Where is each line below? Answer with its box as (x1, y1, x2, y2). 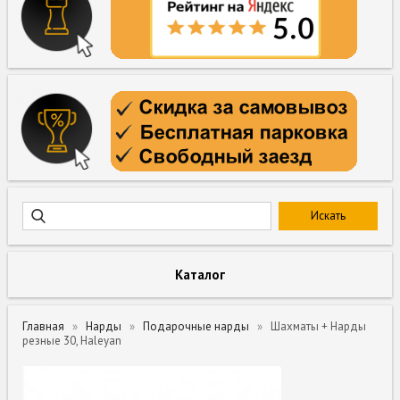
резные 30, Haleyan (22, 332, 122, 348)
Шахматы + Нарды (271, 318, 367, 334)
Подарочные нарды (143, 318, 250, 334)
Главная (22, 318, 65, 334)
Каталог (175, 265, 225, 283)
